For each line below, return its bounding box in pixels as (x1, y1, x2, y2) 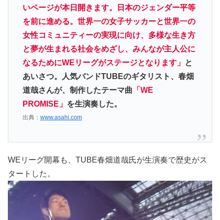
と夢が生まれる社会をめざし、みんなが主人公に (22, 45, 195, 54)
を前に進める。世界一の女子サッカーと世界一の (22, 17, 195, 26)
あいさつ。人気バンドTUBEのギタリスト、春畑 (22, 72, 194, 81)
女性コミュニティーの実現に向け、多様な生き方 (22, 31, 195, 40)
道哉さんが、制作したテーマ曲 (22, 86, 133, 95)
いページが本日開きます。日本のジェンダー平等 (22, 3, 195, 12)
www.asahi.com (40, 113, 82, 121)
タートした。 (8, 169, 55, 178)
